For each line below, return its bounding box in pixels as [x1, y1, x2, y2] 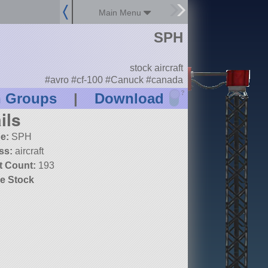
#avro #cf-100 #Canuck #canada [44, 74, 183, 85]
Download [94, 90, 164, 107]
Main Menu [99, 8, 144, 17]
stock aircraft [129, 63, 183, 74]
